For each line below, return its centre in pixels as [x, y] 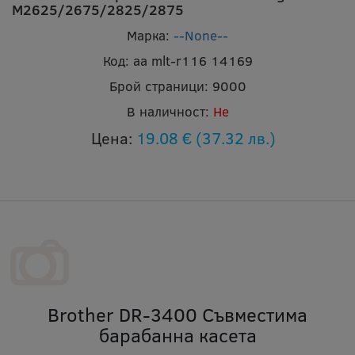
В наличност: [168, 112]
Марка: [148, 36]
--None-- [201, 36]
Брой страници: [158, 86]
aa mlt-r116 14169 [193, 61]
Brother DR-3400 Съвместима [177, 315]
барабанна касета [177, 335]
